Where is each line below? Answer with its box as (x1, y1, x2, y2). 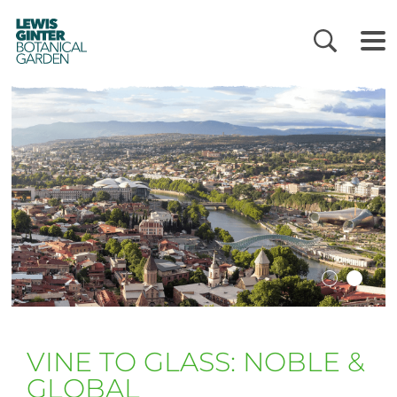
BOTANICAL (15, 38, 81, 55)
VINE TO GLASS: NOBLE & (27, 346, 366, 379)
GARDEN (15, 50, 67, 66)
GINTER (15, 27, 70, 43)
